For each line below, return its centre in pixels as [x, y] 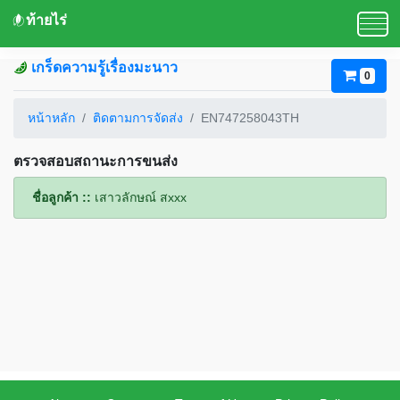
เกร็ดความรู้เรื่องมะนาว [104, 67]
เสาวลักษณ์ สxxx [141, 197]
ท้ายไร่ [46, 21]
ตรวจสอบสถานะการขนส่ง [96, 161]
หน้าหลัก [51, 118]
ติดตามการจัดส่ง [138, 118]
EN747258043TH [250, 118]
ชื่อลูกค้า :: [63, 197]
